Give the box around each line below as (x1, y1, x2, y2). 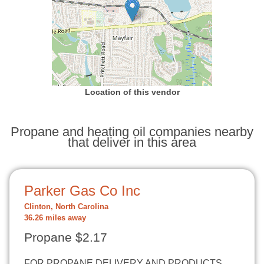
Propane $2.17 (24, 230, 107, 245)
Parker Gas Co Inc (24, 183, 140, 199)
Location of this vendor (84, 87, 180, 97)
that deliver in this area (68, 135, 196, 150)
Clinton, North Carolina (24, 203, 108, 211)
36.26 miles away (24, 214, 86, 222)
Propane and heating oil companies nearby (11, 124, 253, 139)
